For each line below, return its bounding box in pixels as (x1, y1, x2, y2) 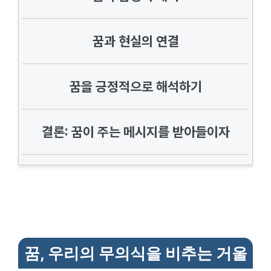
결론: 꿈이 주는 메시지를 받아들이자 (41, 124, 230, 140)
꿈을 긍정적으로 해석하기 (69, 79, 202, 94)
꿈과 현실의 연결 (92, 33, 179, 49)
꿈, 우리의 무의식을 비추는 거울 (24, 244, 247, 263)
